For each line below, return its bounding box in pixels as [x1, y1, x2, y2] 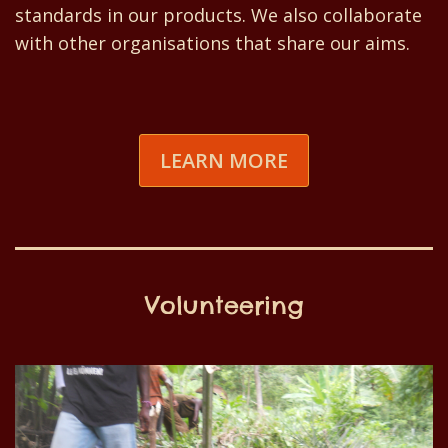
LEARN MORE [160, 147, 288, 175]
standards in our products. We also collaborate [15, 2, 422, 27]
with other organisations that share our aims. [15, 30, 410, 55]
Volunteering [144, 290, 304, 321]
